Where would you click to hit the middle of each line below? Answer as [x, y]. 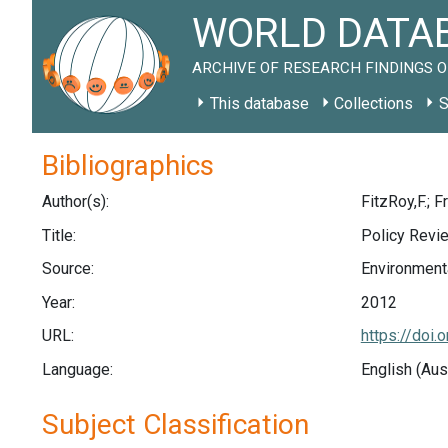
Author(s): [75, 201]
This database [259, 103]
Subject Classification [175, 424]
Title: [59, 235]
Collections [374, 103]
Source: [68, 269]
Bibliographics [128, 165]
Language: [77, 369]
